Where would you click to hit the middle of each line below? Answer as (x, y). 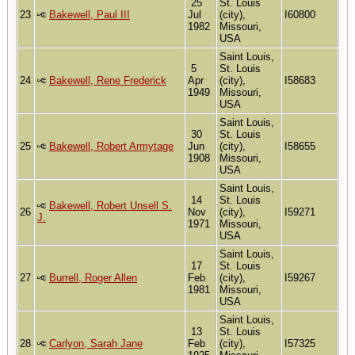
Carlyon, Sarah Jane (96, 343)
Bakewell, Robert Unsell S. (111, 205)
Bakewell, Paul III (90, 14)
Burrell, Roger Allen (93, 277)
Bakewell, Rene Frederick (108, 80)
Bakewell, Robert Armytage (111, 146)
